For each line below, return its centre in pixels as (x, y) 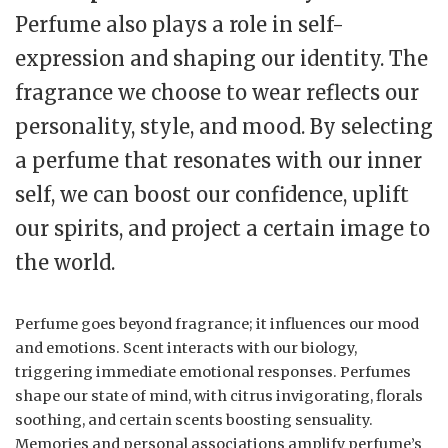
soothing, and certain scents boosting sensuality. (194, 420)
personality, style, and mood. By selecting (224, 127)
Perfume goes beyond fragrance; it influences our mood (217, 324)
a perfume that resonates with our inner (218, 161)
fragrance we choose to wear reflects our (217, 93)
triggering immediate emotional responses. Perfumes (213, 372)
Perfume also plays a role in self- (179, 25)
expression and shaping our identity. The (221, 59)
